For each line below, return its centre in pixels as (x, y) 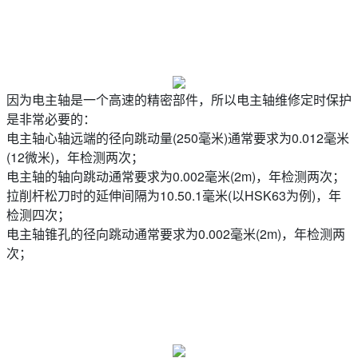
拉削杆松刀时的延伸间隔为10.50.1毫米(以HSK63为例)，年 (174, 195)
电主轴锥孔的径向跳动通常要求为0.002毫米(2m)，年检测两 (176, 234)
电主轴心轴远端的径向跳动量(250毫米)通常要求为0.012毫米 (178, 138)
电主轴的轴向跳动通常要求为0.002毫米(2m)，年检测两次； (176, 176)
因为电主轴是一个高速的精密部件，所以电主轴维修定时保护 (179, 99)
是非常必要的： (51, 119)
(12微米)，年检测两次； (75, 157)
